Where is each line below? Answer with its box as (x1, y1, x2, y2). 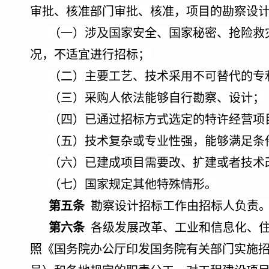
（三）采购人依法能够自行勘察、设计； (49, 91, 265, 104)
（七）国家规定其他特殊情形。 (49, 178, 217, 191)
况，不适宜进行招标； (30, 48, 150, 61)
